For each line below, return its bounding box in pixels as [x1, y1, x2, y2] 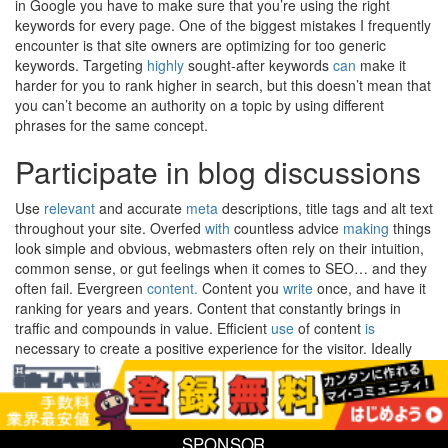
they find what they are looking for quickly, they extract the [15, 358, 381, 378]
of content [294, 318, 365, 338]
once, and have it [313, 278, 426, 298]
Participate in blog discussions [15, 150, 421, 193]
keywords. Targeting [15, 55, 147, 75]
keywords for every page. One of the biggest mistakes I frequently [15, 15, 431, 35]
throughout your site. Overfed [15, 218, 205, 238]
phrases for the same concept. [15, 115, 208, 135]
